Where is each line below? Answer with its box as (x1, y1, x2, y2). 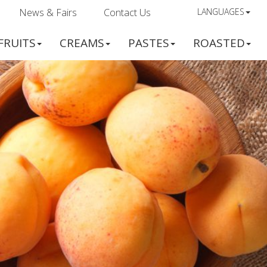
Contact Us (104, 6, 151, 19)
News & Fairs (19, 6, 77, 19)
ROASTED (193, 35, 245, 51)
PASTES (128, 35, 169, 51)
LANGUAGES (197, 6, 244, 17)
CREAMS (60, 35, 104, 51)
